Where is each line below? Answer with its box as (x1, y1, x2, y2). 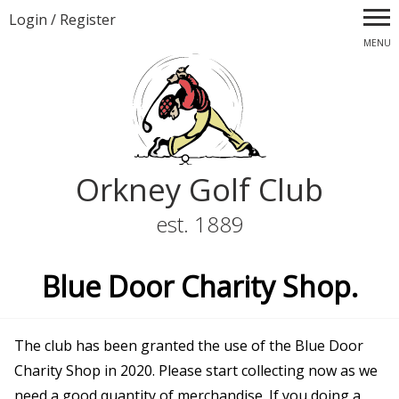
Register (60, 10, 116, 29)
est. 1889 (155, 208, 244, 239)
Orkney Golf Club (76, 167, 323, 210)
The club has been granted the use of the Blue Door (14, 335, 363, 355)
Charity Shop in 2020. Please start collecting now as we (14, 360, 378, 380)
